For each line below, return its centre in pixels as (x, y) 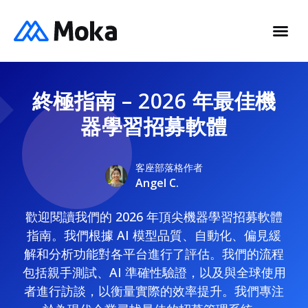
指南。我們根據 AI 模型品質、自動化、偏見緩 (154, 235)
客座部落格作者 (169, 167)
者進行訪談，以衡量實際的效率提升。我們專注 (154, 291)
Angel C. (157, 183)
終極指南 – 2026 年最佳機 (154, 101)
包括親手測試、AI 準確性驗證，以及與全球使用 (154, 272)
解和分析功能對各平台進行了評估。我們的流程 (154, 254)
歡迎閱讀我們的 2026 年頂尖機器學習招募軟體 (154, 217)
